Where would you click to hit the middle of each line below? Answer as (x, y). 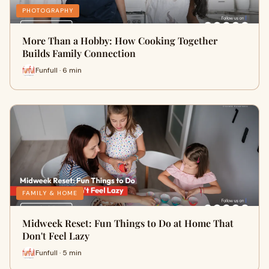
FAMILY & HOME (50, 193)
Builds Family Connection (79, 53)
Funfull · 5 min (59, 253)
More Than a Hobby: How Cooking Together (120, 40)
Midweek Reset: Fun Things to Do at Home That (128, 223)
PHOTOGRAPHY (48, 10)
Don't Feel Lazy (56, 235)
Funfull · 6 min (59, 71)
